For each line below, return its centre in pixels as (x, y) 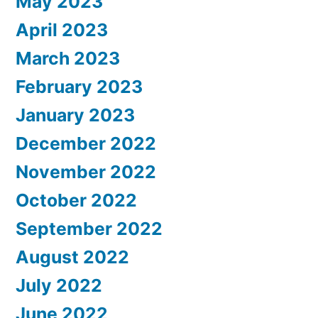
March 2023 (68, 59)
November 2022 (86, 172)
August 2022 (72, 257)
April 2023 (62, 30)
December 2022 (86, 144)
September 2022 (89, 229)
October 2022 (76, 201)
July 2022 (59, 286)
